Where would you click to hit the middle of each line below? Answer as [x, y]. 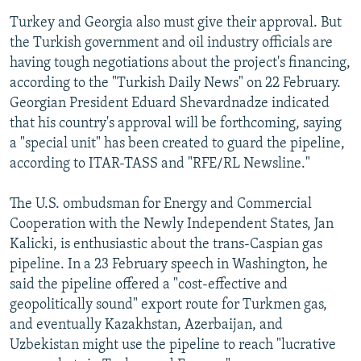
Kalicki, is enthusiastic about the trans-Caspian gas [166, 244]
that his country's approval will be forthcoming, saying [176, 123]
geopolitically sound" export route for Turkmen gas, [168, 305]
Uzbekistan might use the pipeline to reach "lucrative [173, 345]
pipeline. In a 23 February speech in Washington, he [169, 264]
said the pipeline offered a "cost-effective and [149, 284]
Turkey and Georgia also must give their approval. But [176, 23]
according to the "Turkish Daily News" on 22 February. [175, 83]
